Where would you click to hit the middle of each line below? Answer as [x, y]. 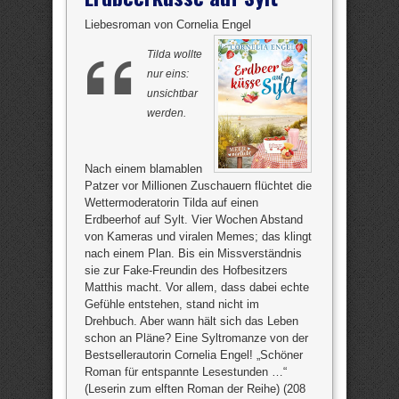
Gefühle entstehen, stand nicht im [172, 304]
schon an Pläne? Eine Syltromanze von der [196, 338]
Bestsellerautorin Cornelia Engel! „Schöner [194, 355]
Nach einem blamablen [143, 169]
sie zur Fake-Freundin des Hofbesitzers [186, 270]
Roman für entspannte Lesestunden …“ [186, 372]
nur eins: [168, 74]
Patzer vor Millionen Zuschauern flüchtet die [198, 186]
